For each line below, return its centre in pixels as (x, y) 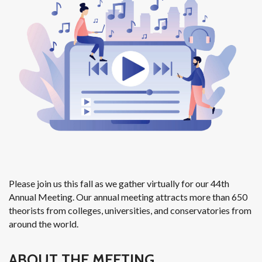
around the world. (44, 224)
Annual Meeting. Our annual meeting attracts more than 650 (128, 197)
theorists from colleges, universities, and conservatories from (130, 211)
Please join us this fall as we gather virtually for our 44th (119, 184)
